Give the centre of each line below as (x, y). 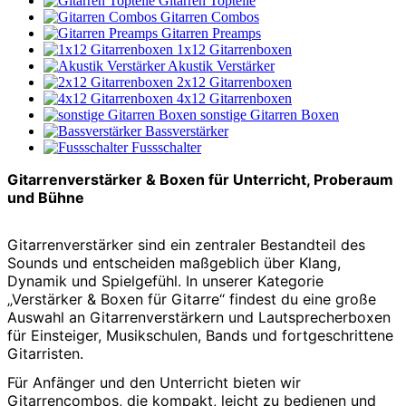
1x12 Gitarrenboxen (234, 49)
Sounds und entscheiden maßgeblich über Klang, (174, 262)
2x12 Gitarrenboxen (234, 82)
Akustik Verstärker (221, 65)
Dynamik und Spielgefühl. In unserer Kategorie (165, 280)
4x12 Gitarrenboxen (234, 98)
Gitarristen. (45, 353)
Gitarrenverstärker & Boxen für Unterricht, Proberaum (200, 179)
